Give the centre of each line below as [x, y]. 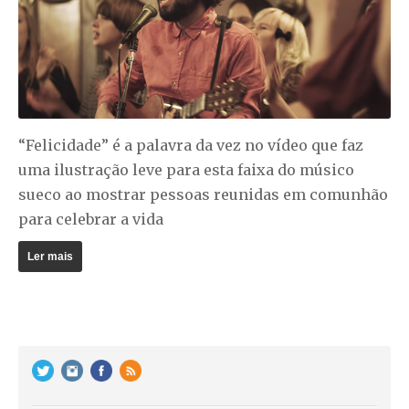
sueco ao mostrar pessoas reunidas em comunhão [203, 195]
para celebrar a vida [91, 220]
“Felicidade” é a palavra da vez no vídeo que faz [191, 146]
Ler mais [50, 257]
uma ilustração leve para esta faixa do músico [186, 170]
